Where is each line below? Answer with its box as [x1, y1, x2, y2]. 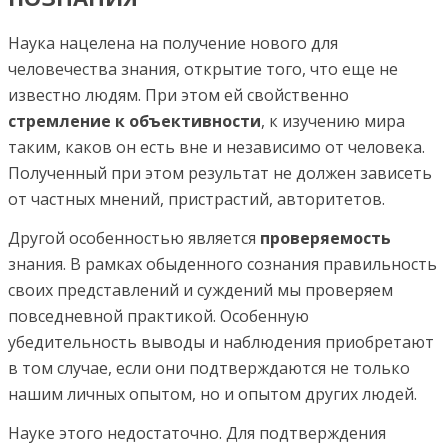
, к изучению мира [261, 109, 405, 132]
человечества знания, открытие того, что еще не [8, 57, 398, 80]
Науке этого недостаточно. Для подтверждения [8, 421, 386, 444]
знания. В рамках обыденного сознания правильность [8, 252, 437, 275]
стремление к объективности [8, 109, 261, 132]
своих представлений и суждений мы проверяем [8, 278, 393, 301]
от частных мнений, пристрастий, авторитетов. [8, 187, 385, 210]
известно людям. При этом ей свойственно [8, 83, 349, 106]
